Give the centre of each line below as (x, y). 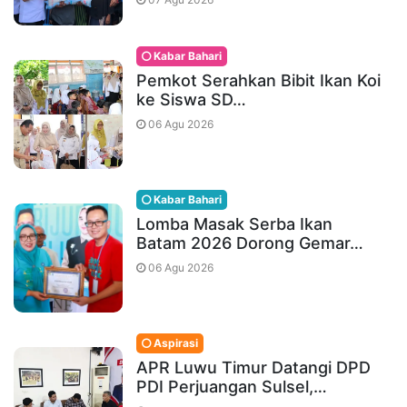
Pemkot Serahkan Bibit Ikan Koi (258, 80)
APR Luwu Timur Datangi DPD (253, 367)
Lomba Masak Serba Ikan (234, 223)
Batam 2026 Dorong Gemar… (250, 243)
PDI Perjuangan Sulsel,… (232, 386)
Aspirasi (174, 342)
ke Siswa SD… (191, 99)
